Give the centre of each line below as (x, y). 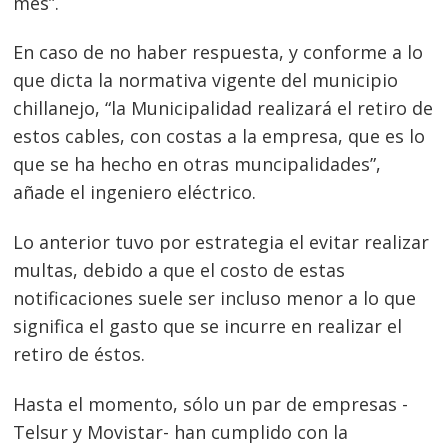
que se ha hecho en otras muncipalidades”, (197, 164)
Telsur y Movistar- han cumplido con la (181, 431)
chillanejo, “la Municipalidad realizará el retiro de (223, 108)
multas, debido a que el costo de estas (179, 270)
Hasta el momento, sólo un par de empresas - (211, 403)
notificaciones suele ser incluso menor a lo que (215, 298)
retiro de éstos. (79, 354)
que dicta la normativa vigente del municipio (206, 80)
